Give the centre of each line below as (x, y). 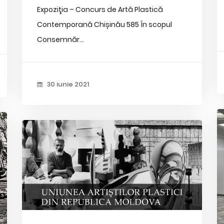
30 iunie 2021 (67, 84)
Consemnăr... (60, 40)
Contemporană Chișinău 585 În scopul (104, 25)
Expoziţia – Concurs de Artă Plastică (100, 10)
